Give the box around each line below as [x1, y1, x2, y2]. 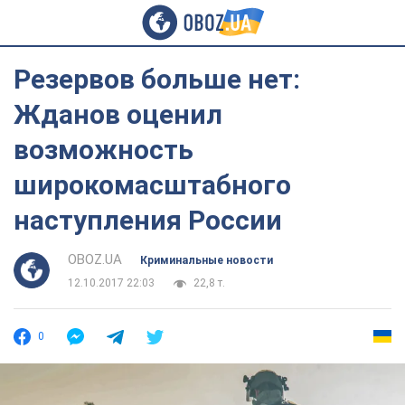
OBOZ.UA [68, 251, 122, 268]
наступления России [14, 204, 282, 236]
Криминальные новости [140, 254, 273, 267]
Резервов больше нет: [14, 63, 300, 95]
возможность [14, 134, 193, 165]
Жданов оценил [14, 99, 222, 130]
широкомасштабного [14, 169, 291, 201]
